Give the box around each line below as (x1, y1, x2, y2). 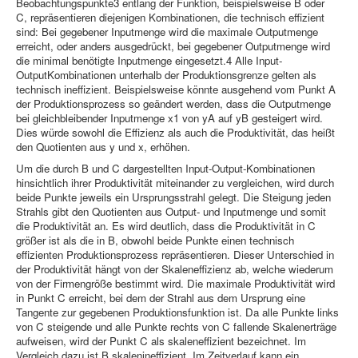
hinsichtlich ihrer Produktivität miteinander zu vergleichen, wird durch (16, 175, 334, 190)
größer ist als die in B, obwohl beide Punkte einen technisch (16, 233, 294, 248)
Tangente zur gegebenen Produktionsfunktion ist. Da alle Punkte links (16, 304, 339, 320)
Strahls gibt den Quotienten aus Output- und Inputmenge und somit (16, 204, 326, 219)
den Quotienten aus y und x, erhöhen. (16, 139, 190, 154)
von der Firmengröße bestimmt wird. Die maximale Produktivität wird (16, 276, 335, 291)
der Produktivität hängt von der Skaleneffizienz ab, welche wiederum (16, 261, 333, 276)
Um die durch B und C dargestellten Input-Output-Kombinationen (16, 161, 315, 176)
